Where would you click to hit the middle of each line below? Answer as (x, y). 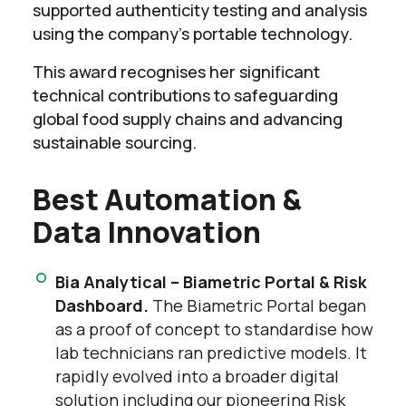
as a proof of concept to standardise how (214, 329)
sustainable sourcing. (115, 142)
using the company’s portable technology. (193, 33)
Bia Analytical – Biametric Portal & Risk (211, 281)
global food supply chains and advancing (188, 118)
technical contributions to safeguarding (185, 95)
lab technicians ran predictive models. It (211, 352)
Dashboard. (102, 305)
